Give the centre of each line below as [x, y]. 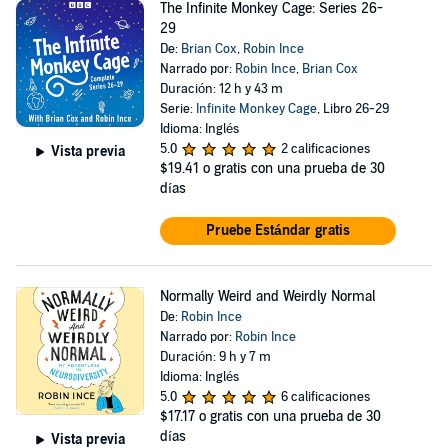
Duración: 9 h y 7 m [215, 357]
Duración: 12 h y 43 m [221, 89]
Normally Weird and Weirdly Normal [267, 296]
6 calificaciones [325, 397]
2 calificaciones [325, 149]
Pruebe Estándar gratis [277, 230]
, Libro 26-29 [352, 109]
